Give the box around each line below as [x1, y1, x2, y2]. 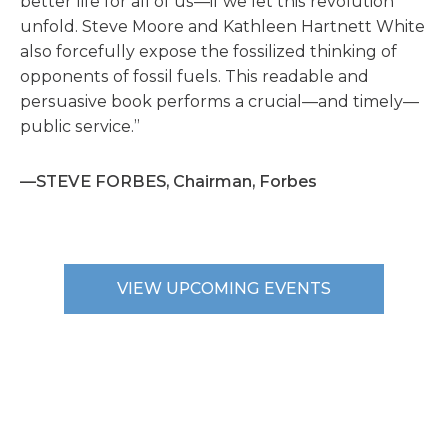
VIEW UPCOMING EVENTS [117, 279, 331, 299]
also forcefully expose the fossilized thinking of [20, 42, 397, 62]
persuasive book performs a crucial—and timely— [20, 92, 419, 112]
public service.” [20, 117, 140, 137]
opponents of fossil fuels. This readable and [20, 67, 369, 87]
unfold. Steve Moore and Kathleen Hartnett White [20, 17, 425, 37]
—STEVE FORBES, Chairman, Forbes [20, 172, 317, 192]
